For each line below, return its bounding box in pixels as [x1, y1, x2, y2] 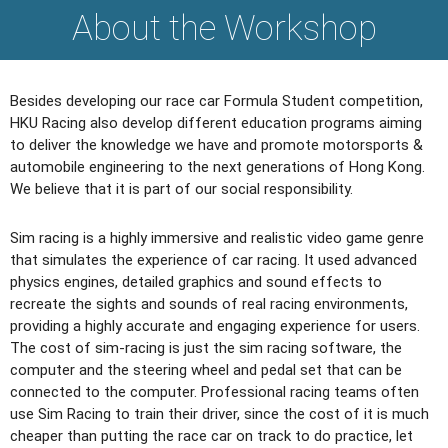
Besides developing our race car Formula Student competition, [10, 92, 423, 111]
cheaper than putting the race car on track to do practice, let [10, 426, 413, 445]
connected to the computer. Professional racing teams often [10, 382, 419, 401]
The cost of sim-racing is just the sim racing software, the [10, 338, 402, 357]
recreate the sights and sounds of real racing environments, [10, 294, 408, 313]
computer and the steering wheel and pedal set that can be [10, 360, 402, 379]
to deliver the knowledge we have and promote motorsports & [10, 136, 423, 155]
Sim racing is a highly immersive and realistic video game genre [10, 228, 424, 247]
